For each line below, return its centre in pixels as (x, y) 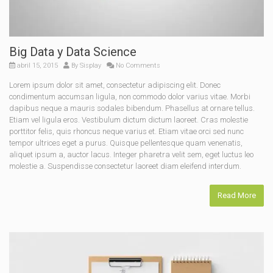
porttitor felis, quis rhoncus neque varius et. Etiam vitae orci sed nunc (126, 131)
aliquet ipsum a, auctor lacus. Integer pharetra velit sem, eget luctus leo (131, 154)
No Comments (137, 65)
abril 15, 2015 (37, 65)
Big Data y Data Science (73, 51)
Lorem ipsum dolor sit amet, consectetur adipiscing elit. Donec (115, 85)
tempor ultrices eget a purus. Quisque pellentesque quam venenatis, (126, 143)
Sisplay (90, 65)
